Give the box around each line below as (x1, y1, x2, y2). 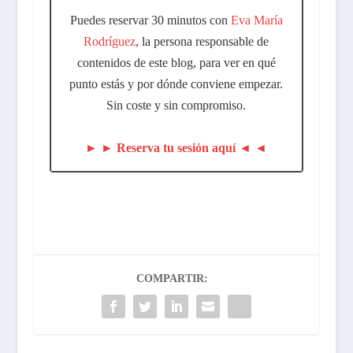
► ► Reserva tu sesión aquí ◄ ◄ (85, 140, 268, 154)
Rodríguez (84, 34, 136, 48)
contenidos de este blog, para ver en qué (76, 55, 276, 69)
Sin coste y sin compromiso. (106, 98, 247, 112)
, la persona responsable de (136, 34, 269, 48)
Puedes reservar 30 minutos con (69, 13, 231, 27)
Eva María (230, 13, 283, 27)
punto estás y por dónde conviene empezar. (69, 76, 284, 91)
